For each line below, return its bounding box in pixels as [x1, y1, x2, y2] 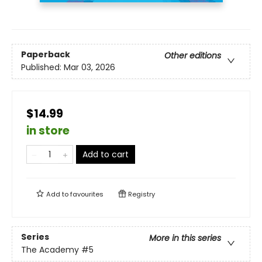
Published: [21, 61, 64, 74]
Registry [126, 189, 155, 199]
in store [26, 122, 70, 139]
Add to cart [82, 148, 129, 160]
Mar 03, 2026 [64, 61, 115, 74]
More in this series [149, 232, 221, 244]
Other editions [164, 50, 221, 62]
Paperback [21, 49, 70, 61]
